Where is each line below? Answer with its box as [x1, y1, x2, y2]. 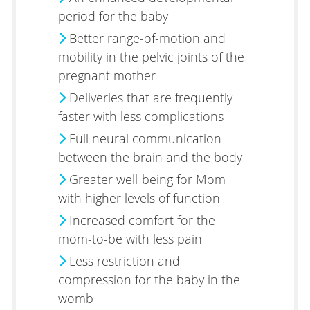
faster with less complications [57, 107, 224, 125]
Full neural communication [65, 129, 221, 147]
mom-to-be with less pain [57, 230, 202, 247]
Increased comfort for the [65, 211, 215, 228]
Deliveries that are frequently [65, 89, 232, 106]
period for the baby [57, 7, 168, 24]
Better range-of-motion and [65, 29, 226, 46]
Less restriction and [65, 252, 180, 269]
